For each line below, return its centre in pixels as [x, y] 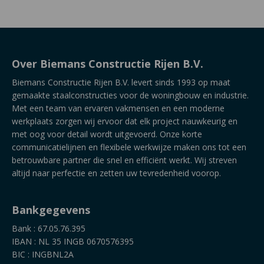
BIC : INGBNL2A [43, 255]
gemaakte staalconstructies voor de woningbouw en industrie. [130, 95]
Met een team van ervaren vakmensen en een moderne [118, 108]
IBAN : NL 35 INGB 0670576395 [73, 242]
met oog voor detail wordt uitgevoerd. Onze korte [107, 134]
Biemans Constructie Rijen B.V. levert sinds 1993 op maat [121, 82]
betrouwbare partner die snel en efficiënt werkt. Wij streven [124, 160]
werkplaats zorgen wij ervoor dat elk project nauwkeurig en [125, 121]
